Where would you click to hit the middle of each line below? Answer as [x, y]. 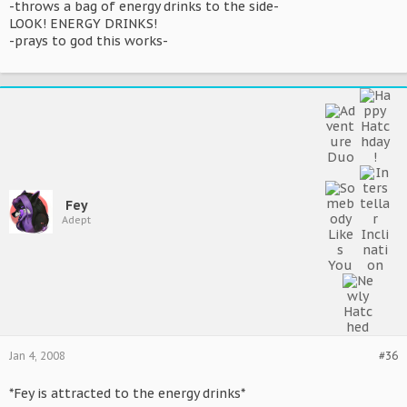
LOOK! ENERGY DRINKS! [83, 24]
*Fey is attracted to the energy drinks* [127, 393]
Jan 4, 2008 [37, 356]
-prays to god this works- [89, 41]
